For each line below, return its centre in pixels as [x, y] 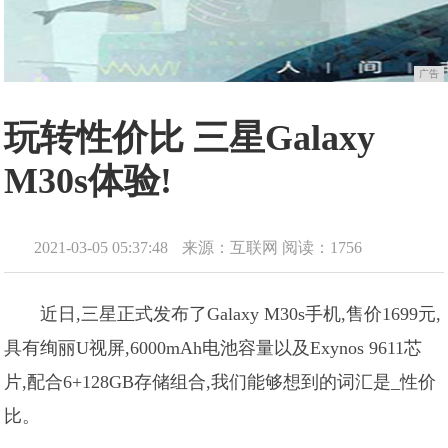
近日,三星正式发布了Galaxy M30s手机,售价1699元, [241, 314]
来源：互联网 [230, 247]
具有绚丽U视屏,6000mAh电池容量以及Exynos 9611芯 [213, 348]
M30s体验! [88, 181]
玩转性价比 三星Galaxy [190, 138]
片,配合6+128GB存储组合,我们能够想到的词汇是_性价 [220, 382]
